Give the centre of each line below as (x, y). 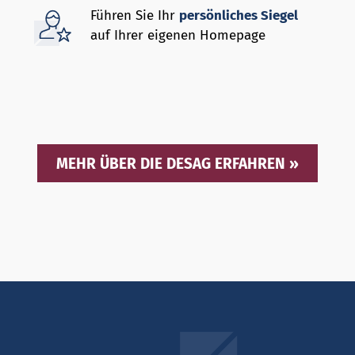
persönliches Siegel (239, 16)
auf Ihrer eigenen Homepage (178, 36)
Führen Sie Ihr (135, 16)
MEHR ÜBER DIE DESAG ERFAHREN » (177, 163)
